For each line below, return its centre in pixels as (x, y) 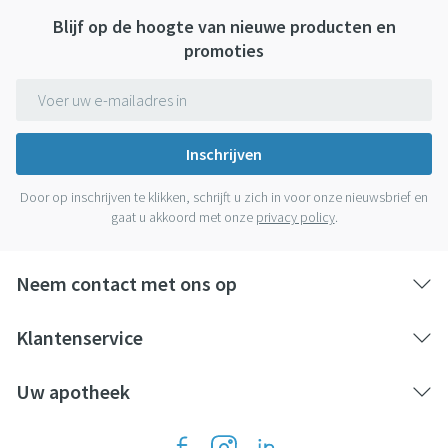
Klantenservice (79, 338)
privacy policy (295, 217)
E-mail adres (58, 88)
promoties (224, 51)
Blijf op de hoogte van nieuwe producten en (224, 27)
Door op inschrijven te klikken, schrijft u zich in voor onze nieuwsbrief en (224, 197)
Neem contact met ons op (126, 284)
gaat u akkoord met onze (183, 217)
